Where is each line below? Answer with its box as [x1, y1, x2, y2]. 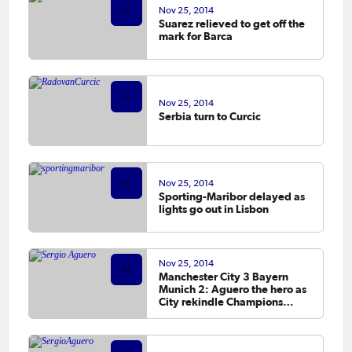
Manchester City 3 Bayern [158, 270, 288, 284]
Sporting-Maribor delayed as [158, 190, 305, 203]
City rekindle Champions [158, 295, 283, 309]
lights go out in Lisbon [158, 203, 269, 216]
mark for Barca [158, 30, 233, 43]
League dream [158, 308, 232, 321]
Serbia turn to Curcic [158, 110, 261, 123]
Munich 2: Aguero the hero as [158, 283, 306, 296]
